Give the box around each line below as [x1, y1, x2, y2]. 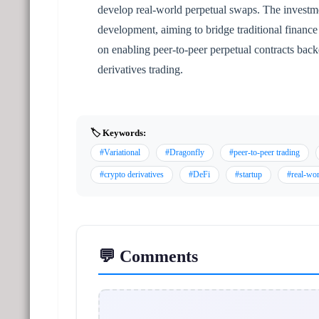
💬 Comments [98, 246, 198, 266]
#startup [235, 169, 262, 179]
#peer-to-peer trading [229, 147, 300, 157]
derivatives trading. [98, 63, 183, 75]
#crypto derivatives [100, 169, 164, 179]
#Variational [100, 147, 140, 157]
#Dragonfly [165, 147, 204, 157]
